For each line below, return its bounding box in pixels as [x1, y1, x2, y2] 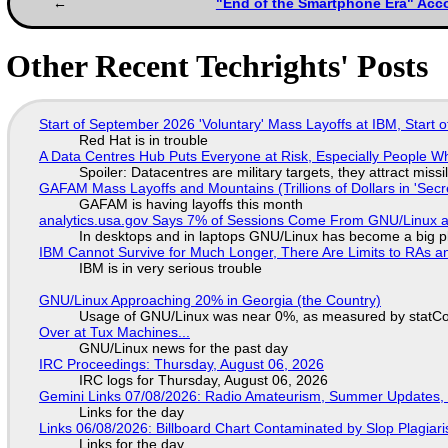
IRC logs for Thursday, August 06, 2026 [78, 371, 328, 388]
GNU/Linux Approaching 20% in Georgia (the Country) [38, 291, 381, 308]
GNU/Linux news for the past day [78, 339, 288, 356]
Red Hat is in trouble [78, 131, 208, 148]
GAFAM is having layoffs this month [78, 195, 303, 212]
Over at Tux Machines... [38, 323, 190, 340]
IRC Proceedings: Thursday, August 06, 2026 [38, 355, 324, 372]
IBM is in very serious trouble [78, 259, 262, 276]
